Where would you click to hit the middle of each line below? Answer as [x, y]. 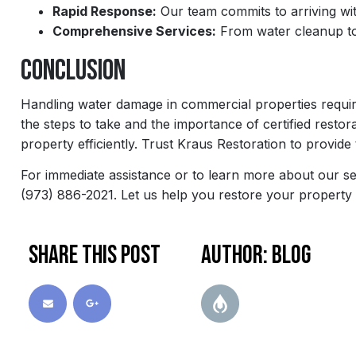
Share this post [95, 256]
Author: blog [256, 256]
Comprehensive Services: [134, 31]
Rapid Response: [104, 11]
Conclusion [73, 71]
